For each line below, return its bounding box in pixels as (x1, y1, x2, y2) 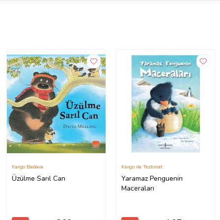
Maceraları (121, 184, 154, 193)
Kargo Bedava (11, 163, 43, 171)
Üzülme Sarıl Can (11, 174, 65, 184)
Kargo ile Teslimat (121, 163, 163, 171)
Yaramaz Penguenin (121, 174, 183, 184)
